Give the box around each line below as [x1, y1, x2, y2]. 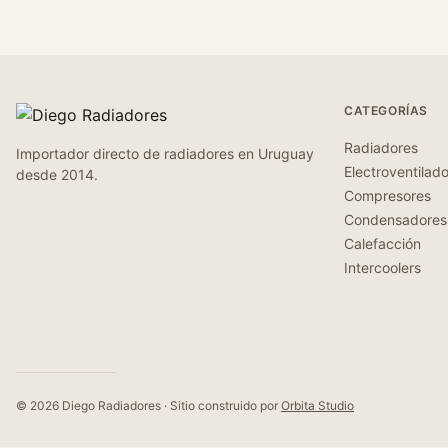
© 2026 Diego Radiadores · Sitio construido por [16, 398, 281, 413]
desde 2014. [16, 166, 98, 183]
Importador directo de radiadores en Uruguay [16, 145, 314, 162]
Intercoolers [344, 259, 421, 276]
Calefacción [344, 235, 421, 252]
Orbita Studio [281, 398, 354, 413]
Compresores [344, 187, 431, 204]
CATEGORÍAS [344, 103, 428, 118]
